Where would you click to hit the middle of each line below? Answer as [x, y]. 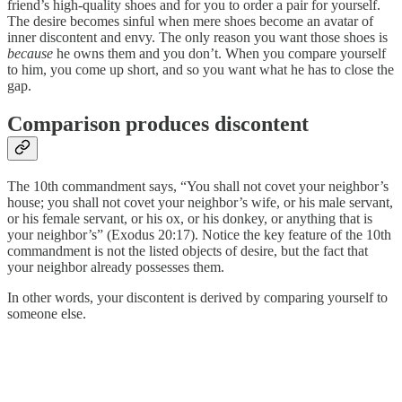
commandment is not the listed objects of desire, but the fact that [188, 251]
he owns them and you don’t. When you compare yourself [219, 54]
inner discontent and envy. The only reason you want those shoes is [197, 38]
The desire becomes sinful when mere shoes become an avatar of [190, 22]
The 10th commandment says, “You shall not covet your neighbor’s [198, 187]
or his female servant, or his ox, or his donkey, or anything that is [190, 219]
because [30, 54]
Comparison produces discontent [158, 124]
